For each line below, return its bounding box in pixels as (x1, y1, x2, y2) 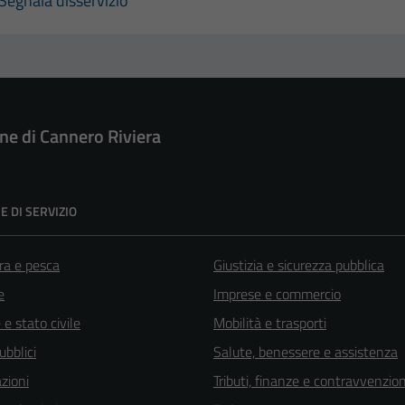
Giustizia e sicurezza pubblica (213, 253, 384, 276)
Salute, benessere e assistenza (213, 340, 398, 363)
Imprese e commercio (213, 282, 341, 305)
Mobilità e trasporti (213, 311, 326, 334)
